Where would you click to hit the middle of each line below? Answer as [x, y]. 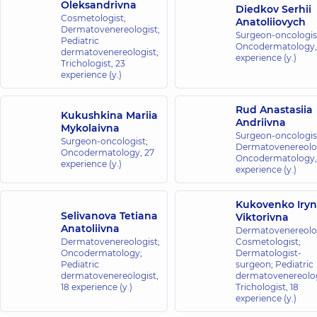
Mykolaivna [90, 128]
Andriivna [261, 122]
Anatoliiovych [271, 22]
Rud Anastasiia [274, 110]
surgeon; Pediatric [275, 264]
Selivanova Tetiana [109, 216]
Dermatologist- [269, 253]
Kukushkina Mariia [109, 115]
